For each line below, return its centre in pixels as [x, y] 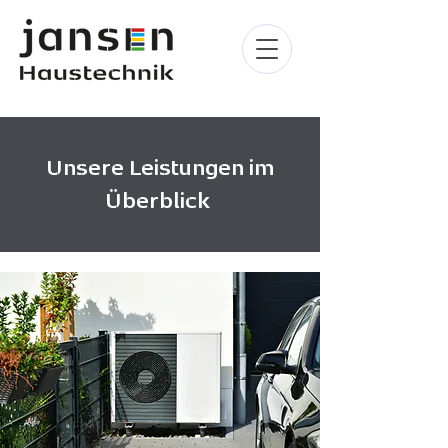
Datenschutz [52, 421]
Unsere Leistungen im [160, 167]
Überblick [160, 200]
